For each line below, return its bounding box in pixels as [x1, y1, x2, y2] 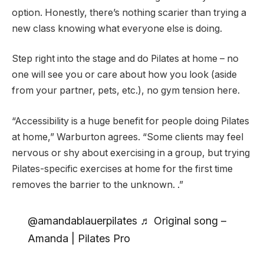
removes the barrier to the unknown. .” [12, 179, 183, 190]
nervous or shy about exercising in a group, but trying [12, 147, 250, 159]
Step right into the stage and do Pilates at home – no [12, 53, 239, 65]
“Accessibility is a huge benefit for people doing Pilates [12, 115, 249, 127]
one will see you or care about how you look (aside [12, 69, 237, 81]
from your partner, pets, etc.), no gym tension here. [12, 85, 240, 97]
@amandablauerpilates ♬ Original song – [27, 214, 226, 227]
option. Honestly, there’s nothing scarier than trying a [12, 6, 246, 18]
